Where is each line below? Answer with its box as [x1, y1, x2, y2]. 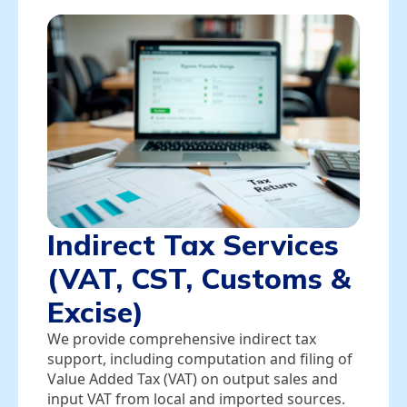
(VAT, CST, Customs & [47, 260, 351, 296]
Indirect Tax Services [47, 226, 339, 263]
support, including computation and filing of [47, 348, 352, 369]
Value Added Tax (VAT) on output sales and [47, 368, 338, 389]
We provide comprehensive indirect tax [47, 328, 316, 349]
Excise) [47, 293, 144, 330]
